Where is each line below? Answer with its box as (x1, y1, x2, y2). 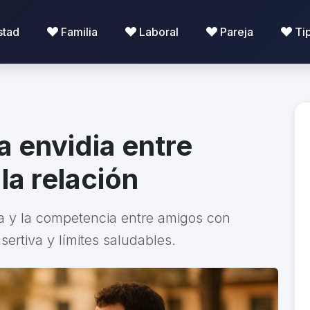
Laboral (138, 24, 179, 39)
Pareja (219, 24, 253, 39)
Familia (60, 24, 98, 39)
